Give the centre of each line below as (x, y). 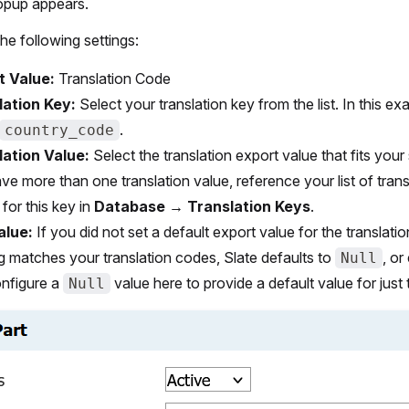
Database (130, 206)
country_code (59, 130)
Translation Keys (249, 206)
